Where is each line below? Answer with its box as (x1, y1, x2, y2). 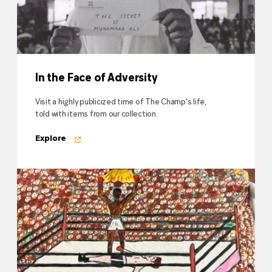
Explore (35, 135, 67, 143)
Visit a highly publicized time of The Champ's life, (35, 99, 206, 107)
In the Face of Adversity (35, 73, 158, 84)
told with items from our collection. (35, 111, 158, 119)
